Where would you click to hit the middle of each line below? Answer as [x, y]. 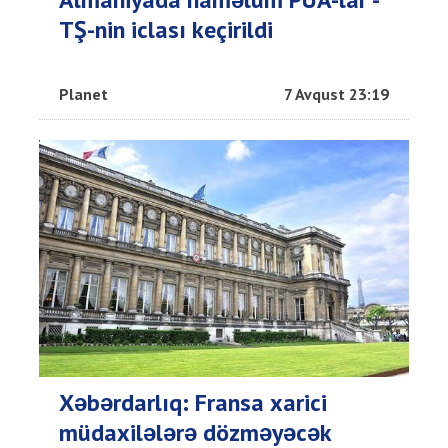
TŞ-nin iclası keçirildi [166, 30]
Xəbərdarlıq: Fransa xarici [193, 403]
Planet [83, 94]
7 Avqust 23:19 [336, 94]
